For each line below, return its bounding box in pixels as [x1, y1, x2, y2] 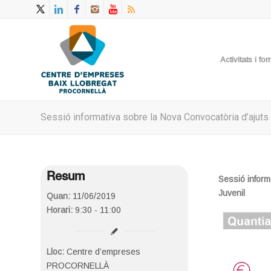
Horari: [47, 205, 73, 215]
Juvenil [218, 188, 246, 198]
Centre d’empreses [64, 246, 140, 256]
